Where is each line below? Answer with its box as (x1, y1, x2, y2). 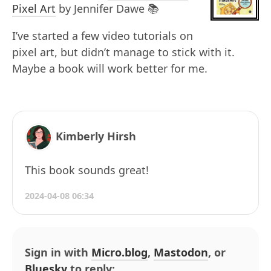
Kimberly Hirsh (56, 128, 136, 143)
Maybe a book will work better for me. (12, 61, 207, 76)
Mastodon (154, 245, 208, 260)
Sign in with (25, 245, 91, 260)
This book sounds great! (25, 163, 149, 177)
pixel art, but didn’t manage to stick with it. (12, 45, 235, 59)
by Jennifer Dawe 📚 (56, 1, 159, 16)
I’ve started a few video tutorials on (12, 28, 193, 43)
